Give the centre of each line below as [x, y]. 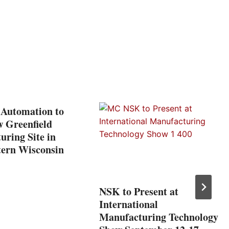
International [129, 204]
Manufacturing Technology [159, 217]
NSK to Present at [139, 191]
